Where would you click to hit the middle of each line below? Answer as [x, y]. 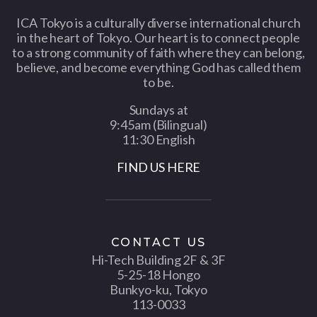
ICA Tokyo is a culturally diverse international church [158, 22]
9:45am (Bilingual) [158, 124]
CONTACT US [158, 242]
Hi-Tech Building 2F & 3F [158, 259]
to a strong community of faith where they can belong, [158, 52]
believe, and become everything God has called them [158, 67]
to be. [158, 82]
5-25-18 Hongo [158, 274]
